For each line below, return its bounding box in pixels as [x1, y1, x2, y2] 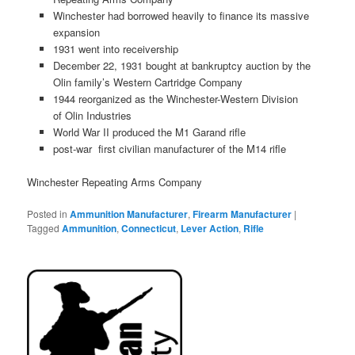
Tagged [27, 221, 60, 235]
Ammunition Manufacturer [70, 207, 189, 222]
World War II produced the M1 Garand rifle [52, 124, 246, 140]
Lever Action [181, 221, 239, 236]
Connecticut [121, 221, 177, 236]
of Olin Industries [52, 108, 132, 124]
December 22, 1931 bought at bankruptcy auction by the [52, 58, 311, 74]
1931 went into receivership [52, 41, 178, 57]
